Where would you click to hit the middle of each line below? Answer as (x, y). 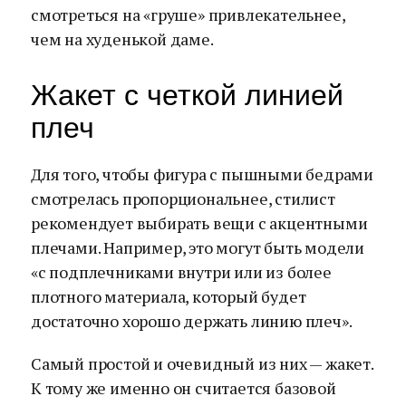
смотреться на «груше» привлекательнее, (188, 14)
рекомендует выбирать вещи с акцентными (199, 223)
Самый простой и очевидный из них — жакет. (202, 363)
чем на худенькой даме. (122, 39)
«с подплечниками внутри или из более (181, 272)
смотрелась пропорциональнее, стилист (183, 198)
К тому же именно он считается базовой (184, 388)
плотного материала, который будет (169, 296)
